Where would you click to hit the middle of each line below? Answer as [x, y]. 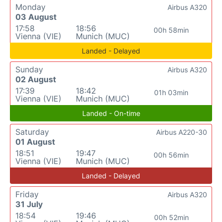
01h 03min [171, 93]
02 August [36, 80]
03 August [36, 17]
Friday [27, 194]
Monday [30, 7]
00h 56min [171, 155]
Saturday [32, 132]
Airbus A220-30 [182, 132]
